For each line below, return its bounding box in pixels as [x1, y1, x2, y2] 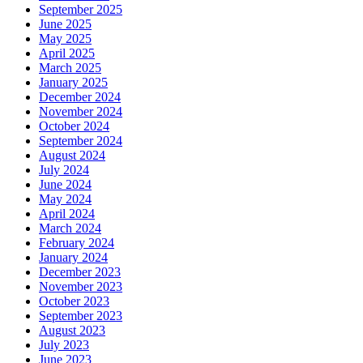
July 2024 [39, 162, 89, 177]
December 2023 [39, 264, 121, 279]
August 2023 [39, 322, 105, 337]
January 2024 [39, 250, 108, 264]
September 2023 [39, 308, 122, 322]
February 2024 [39, 235, 114, 250]
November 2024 [39, 104, 122, 118]
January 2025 [39, 75, 108, 89]
